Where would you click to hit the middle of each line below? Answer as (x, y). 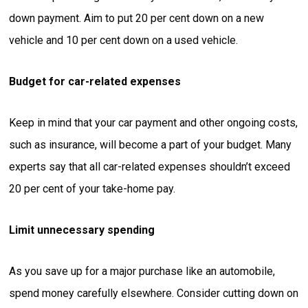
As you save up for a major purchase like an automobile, (142, 272)
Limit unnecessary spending (82, 230)
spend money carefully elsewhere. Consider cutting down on (154, 294)
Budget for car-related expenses (95, 82)
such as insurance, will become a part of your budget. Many (151, 145)
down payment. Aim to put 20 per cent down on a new (137, 19)
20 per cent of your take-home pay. (92, 189)
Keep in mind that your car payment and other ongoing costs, (154, 123)
